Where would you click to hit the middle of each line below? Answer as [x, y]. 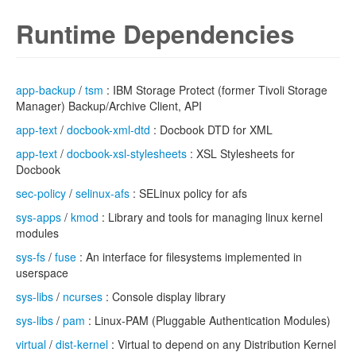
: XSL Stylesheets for [241, 153]
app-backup [46, 90]
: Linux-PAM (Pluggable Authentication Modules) [208, 320]
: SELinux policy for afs [188, 193]
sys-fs [31, 257]
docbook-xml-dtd [108, 130]
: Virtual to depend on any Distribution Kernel [222, 344]
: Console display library [164, 296]
